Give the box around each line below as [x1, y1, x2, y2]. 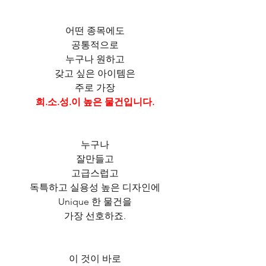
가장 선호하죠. [64, 210, 126, 221]
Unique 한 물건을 [58, 195, 132, 207]
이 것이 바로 [69, 252, 121, 264]
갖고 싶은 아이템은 [55, 67, 135, 79]
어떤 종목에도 [65, 24, 125, 36]
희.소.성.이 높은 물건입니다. [36, 96, 154, 107]
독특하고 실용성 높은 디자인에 [30, 181, 160, 193]
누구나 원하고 [65, 53, 125, 65]
